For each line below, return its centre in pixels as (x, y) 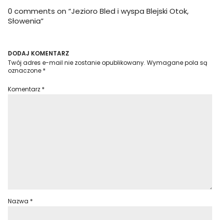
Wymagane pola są (177, 63)
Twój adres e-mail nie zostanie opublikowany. (77, 63)
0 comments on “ (40, 11)
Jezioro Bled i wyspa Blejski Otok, (130, 11)
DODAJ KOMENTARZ (39, 53)
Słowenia (25, 21)
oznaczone (26, 70)
